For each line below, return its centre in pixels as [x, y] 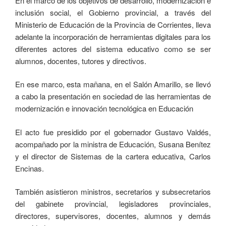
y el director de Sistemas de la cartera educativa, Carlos [113, 156]
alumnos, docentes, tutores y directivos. [81, 61]
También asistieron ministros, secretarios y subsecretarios [113, 192]
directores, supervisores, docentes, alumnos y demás [113, 216]
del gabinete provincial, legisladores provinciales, [113, 204]
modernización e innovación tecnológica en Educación [104, 108]
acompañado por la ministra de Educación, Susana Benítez [113, 144]
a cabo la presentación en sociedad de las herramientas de [113, 96]
